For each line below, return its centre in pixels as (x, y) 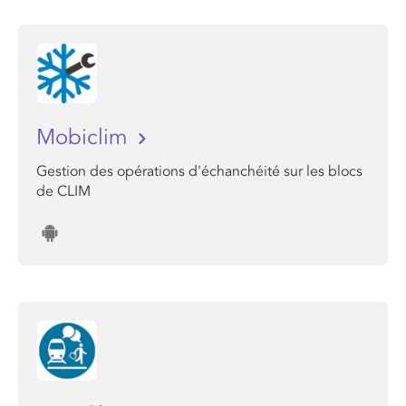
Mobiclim (85, 137)
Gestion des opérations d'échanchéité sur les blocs (199, 171)
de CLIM (63, 191)
